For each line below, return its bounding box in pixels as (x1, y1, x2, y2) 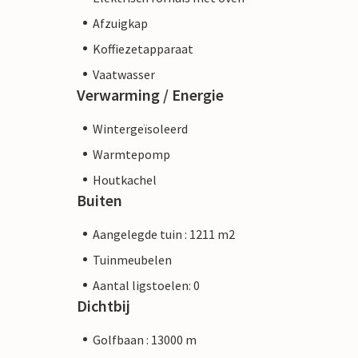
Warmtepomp (93, 145, 170, 162)
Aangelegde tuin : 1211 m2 (93, 225, 235, 242)
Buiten (77, 189, 122, 210)
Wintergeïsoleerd (93, 120, 188, 137)
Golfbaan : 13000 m (93, 331, 197, 348)
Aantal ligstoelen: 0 (93, 276, 200, 293)
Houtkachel (93, 171, 157, 188)
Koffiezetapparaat (93, 40, 193, 57)
